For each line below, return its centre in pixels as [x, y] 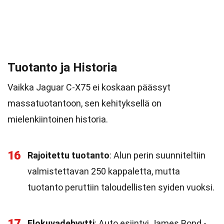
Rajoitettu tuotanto [68, 155]
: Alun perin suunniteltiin [157, 155]
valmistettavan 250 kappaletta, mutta [104, 171]
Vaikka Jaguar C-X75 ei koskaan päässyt [89, 87]
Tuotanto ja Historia [62, 67]
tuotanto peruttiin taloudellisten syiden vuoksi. [121, 187]
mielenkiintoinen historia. [58, 119]
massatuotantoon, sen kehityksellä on [84, 103]
